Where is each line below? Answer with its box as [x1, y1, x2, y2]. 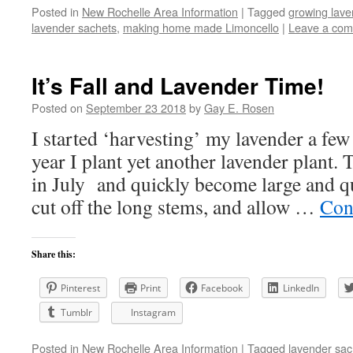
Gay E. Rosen [204, 99, 274, 116]
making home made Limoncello [123, 19, 279, 35]
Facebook [201, 281, 243, 295]
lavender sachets [32, 19, 117, 35]
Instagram [131, 306, 176, 319]
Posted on [32, 99, 83, 116]
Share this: [32, 247, 76, 261]
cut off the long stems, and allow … [32, 193, 320, 220]
